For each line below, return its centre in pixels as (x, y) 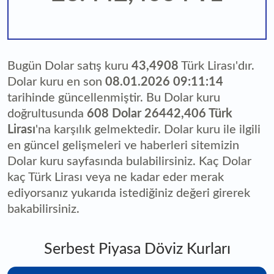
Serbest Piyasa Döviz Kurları (137, 249)
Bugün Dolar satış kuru (69, 66)
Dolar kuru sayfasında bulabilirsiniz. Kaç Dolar (129, 161)
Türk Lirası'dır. (217, 66)
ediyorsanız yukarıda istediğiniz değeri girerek (129, 193)
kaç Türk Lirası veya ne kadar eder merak (116, 177)
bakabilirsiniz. (43, 209)
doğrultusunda (47, 114)
